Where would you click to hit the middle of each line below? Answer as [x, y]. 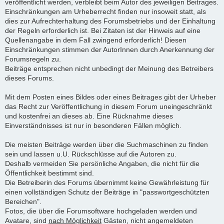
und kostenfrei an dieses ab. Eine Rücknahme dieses [89, 116]
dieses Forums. [29, 78]
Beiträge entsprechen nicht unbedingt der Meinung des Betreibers [109, 68]
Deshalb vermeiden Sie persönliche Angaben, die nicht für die [102, 163]
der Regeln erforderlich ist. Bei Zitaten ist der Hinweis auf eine [103, 30]
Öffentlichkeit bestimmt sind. [49, 173]
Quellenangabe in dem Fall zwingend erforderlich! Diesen [96, 40]
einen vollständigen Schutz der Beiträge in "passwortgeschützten [107, 192]
